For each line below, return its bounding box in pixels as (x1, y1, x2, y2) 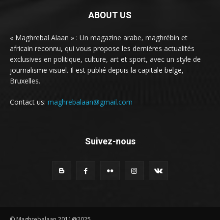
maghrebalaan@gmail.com (48, 97, 133, 107)
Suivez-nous (84, 136, 136, 146)
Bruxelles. (10, 76, 40, 85)
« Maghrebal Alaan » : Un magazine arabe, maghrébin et (10, 32, 188, 42)
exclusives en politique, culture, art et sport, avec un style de (10, 54, 201, 64)
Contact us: (10, 97, 48, 107)
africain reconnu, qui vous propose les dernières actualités (10, 43, 194, 53)
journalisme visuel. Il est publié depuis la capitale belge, (10, 65, 184, 75)
